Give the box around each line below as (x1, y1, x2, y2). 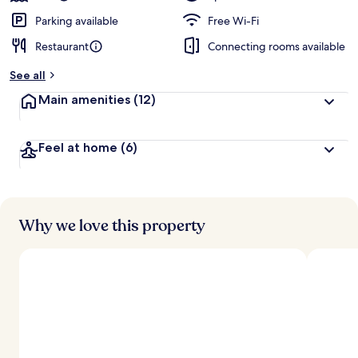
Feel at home (38, 140, 121, 155)
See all (10, 68, 46, 82)
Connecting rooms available (208, 39, 345, 54)
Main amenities (38, 92, 133, 107)
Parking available (35, 14, 118, 28)
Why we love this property (19, 215, 205, 237)
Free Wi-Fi (208, 14, 259, 28)
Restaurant (35, 39, 89, 54)
